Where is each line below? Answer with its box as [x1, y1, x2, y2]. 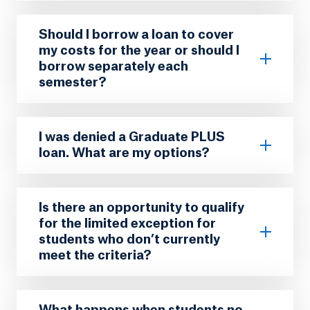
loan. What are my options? [39, 146, 210, 159]
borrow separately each [39, 60, 188, 73]
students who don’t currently [39, 232, 220, 246]
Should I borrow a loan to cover [39, 28, 234, 41]
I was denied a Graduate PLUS [39, 130, 225, 143]
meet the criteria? [39, 248, 152, 262]
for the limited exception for [39, 217, 216, 230]
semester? [39, 75, 107, 89]
